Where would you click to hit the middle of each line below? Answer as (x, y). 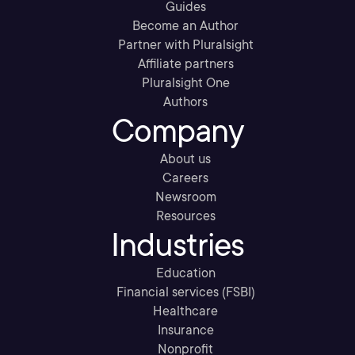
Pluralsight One (185, 83)
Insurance (185, 330)
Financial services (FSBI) (185, 292)
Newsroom (185, 197)
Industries (177, 245)
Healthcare (185, 311)
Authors (185, 102)
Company (177, 131)
